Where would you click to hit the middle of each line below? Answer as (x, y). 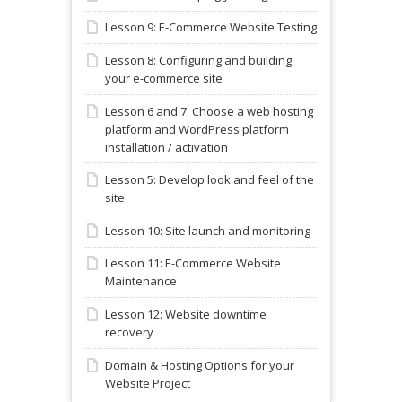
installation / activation (166, 147)
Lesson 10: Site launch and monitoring (208, 230)
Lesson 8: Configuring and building (198, 61)
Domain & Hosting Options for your (200, 365)
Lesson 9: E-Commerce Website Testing (211, 27)
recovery (129, 332)
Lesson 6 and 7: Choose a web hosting (209, 111)
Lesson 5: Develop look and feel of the (210, 180)
